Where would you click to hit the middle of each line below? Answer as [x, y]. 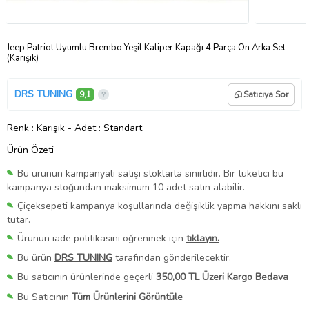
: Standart [120, 128]
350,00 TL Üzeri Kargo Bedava [222, 277]
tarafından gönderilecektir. [172, 258]
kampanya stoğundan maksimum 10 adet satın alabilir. [126, 188]
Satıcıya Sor [266, 94]
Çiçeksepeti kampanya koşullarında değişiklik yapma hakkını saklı [160, 206]
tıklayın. [203, 239]
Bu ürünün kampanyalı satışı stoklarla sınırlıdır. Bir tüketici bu [150, 173]
